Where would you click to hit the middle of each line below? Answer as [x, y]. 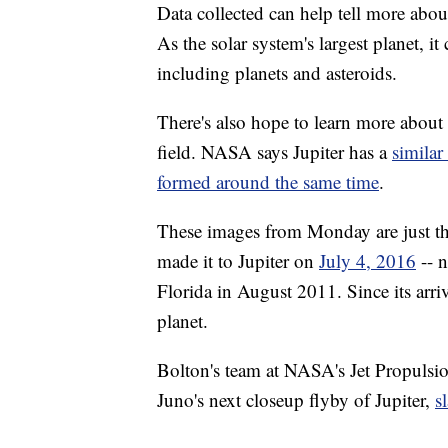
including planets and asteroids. [277, 72]
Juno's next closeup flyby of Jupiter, [296, 399]
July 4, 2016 [367, 260]
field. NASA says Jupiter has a [274, 151]
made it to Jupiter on [238, 260]
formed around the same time [268, 181]
